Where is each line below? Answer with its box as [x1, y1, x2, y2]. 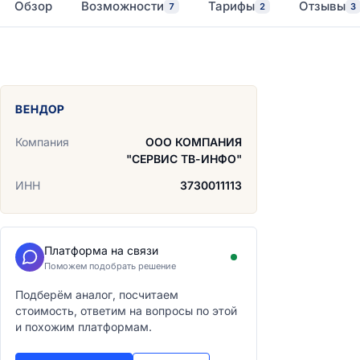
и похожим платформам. [15, 320, 152, 333]
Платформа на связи [44, 243, 158, 257]
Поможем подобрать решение [44, 260, 176, 272]
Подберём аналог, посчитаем [15, 288, 178, 301]
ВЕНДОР [15, 102, 66, 116]
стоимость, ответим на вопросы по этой [15, 304, 237, 317]
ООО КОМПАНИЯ [145, 135, 242, 149]
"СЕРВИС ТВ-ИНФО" [126, 152, 242, 166]
